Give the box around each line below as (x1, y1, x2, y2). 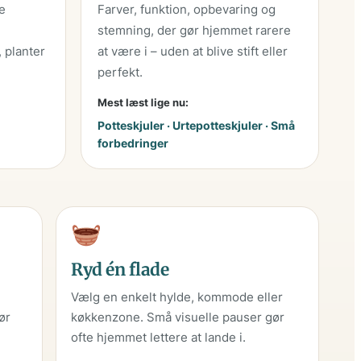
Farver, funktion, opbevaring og (97, 2, 276, 18)
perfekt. (97, 64, 143, 81)
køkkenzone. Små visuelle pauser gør (71, 309, 285, 325)
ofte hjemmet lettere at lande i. (71, 329, 247, 345)
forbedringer (97, 136, 168, 151)
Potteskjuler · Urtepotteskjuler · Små (97, 118, 295, 133)
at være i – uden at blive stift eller (97, 44, 288, 60)
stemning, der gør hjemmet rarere (97, 23, 291, 39)
